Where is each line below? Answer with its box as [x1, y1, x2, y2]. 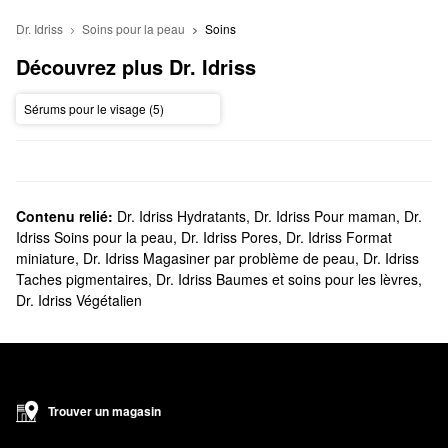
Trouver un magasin [48, 401, 161, 420]
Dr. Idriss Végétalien [16, 289, 142, 310]
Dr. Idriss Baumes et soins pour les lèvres [156, 268, 418, 289]
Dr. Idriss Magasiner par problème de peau [83, 247, 355, 268]
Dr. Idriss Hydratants [117, 205, 246, 226]
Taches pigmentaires [16, 268, 148, 289]
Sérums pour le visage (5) [23, 100, 164, 118]
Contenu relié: [16, 205, 113, 226]
